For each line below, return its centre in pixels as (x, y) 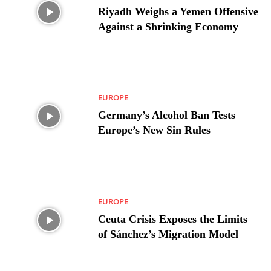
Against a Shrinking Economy (168, 26)
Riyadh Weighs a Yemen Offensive (178, 11)
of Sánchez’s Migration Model (168, 234)
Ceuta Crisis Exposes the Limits (173, 219)
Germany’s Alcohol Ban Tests (167, 115)
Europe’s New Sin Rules (155, 130)
